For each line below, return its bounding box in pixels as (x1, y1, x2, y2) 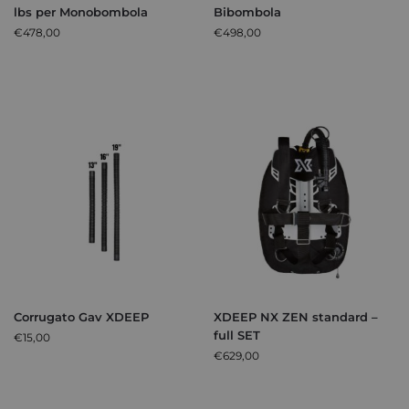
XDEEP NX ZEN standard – (214, 309, 378, 325)
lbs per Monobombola (14, 5, 148, 20)
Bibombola (214, 5, 281, 20)
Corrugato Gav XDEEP (14, 309, 149, 325)
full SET (214, 328, 260, 343)
